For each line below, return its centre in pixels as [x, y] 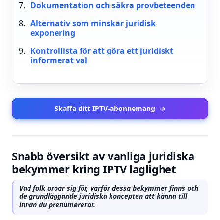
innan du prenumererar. [57, 205]
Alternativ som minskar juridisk [93, 23]
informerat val [59, 60]
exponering [53, 33]
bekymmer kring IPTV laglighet [94, 169]
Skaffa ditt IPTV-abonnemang [105, 108]
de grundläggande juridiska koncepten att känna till [103, 196]
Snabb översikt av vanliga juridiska [103, 156]
